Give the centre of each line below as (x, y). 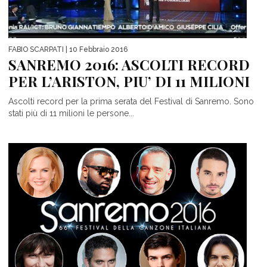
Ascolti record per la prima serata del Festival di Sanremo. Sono (131, 101)
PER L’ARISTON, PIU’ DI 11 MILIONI (129, 81)
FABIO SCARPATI (36, 49)
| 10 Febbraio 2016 (96, 49)
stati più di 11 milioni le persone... (71, 113)
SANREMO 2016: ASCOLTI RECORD (129, 64)
